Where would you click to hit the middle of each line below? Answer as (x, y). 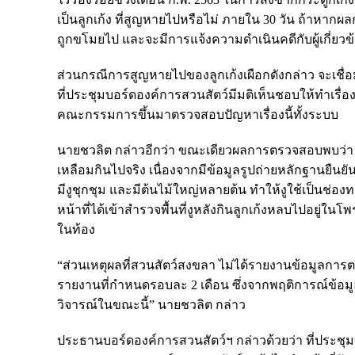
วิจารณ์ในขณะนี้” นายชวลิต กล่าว (151, 304)
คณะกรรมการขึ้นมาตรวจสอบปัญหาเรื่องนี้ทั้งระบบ (198, 114)
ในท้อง (76, 229)
